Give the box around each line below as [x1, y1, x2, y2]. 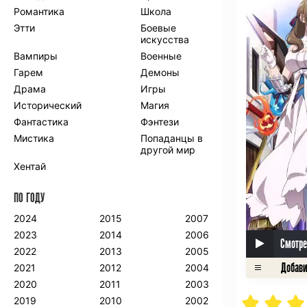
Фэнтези [140, 116, 180, 127]
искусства [140, 34, 190, 45]
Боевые [140, 22, 177, 34]
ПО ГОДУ [14, 191, 45, 206]
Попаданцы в [140, 132, 204, 144]
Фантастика [14, 116, 69, 127]
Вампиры [14, 50, 58, 62]
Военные [140, 50, 182, 62]
